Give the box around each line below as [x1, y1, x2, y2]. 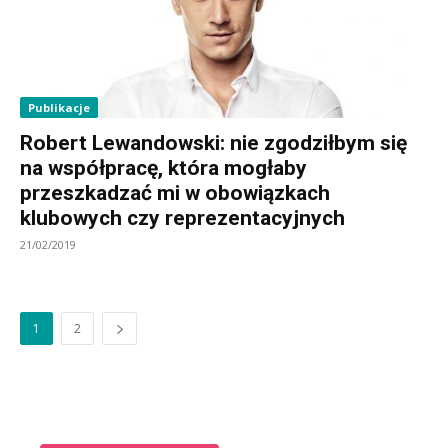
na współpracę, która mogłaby [20, 155, 307, 180]
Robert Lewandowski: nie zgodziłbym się [20, 130, 407, 155]
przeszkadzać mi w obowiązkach [20, 180, 330, 205]
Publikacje [28, 99, 90, 115]
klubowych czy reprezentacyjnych [20, 205, 345, 230]
